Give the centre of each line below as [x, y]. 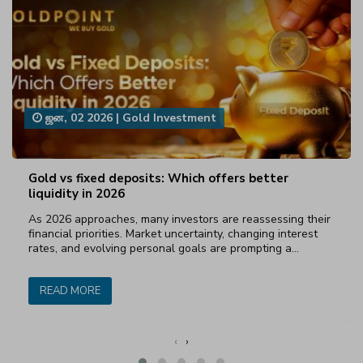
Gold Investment [169, 118]
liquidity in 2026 [77, 193]
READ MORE [70, 290]
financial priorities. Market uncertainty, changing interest [173, 233]
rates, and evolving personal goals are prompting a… [164, 248]
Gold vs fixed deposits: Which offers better [158, 178]
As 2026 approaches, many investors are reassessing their [179, 219]
